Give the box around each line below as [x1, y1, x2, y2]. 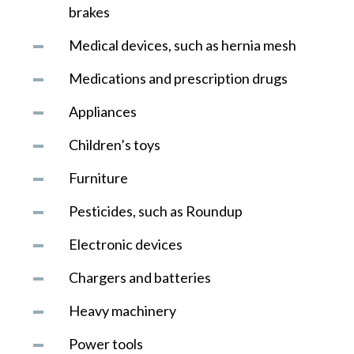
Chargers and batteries [69, 269, 212, 286]
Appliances [69, 103, 137, 120]
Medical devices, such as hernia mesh [69, 36, 297, 54]
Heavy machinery [69, 302, 177, 319]
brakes [69, 3, 111, 21]
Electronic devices [69, 235, 183, 253]
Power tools [69, 335, 144, 352]
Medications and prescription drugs [69, 70, 288, 87]
